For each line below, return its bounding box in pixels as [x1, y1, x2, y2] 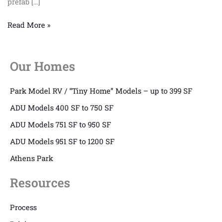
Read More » [7, 19, 51, 30]
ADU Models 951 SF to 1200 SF [10, 136, 114, 147]
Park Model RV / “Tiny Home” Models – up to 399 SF [10, 86, 192, 96]
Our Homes [10, 58, 75, 75]
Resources [10, 174, 70, 191]
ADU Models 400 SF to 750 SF [10, 103, 113, 113]
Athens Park [10, 153, 53, 164]
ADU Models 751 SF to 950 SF [10, 119, 111, 130]
